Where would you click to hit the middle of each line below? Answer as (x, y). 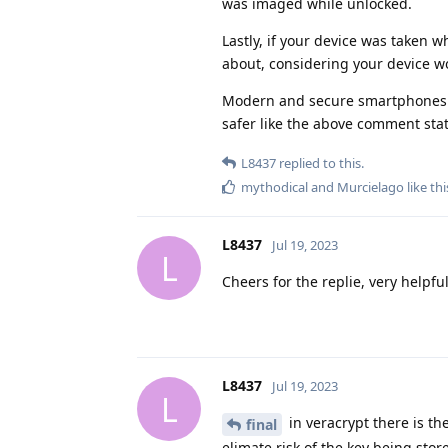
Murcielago (370, 187)
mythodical (274, 187)
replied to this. (320, 163)
